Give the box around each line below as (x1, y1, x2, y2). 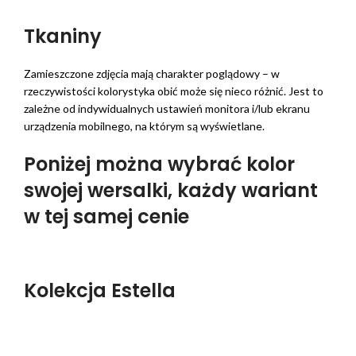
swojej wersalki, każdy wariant (24, 177, 318, 203)
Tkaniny (24, 23, 102, 49)
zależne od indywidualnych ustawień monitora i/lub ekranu (24, 102, 310, 115)
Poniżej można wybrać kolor (24, 151, 295, 177)
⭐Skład (24, 339, 62, 352)
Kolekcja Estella (24, 277, 176, 304)
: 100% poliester (62, 339, 143, 352)
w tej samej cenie (24, 203, 189, 230)
